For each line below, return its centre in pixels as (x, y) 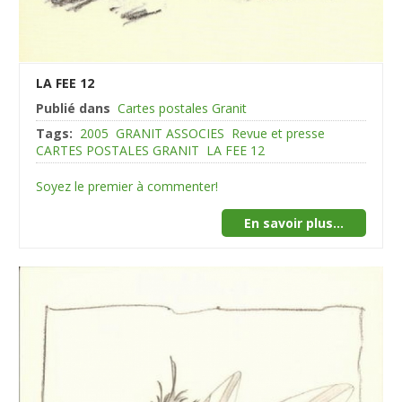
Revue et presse (279, 134)
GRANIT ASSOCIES (170, 134)
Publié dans (74, 109)
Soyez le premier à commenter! (127, 187)
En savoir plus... (293, 223)
